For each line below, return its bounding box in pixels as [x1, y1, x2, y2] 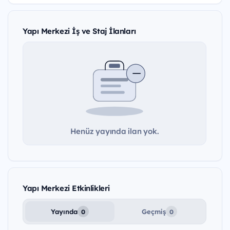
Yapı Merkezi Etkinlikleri [23, 183, 110, 194]
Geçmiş [141, 207, 166, 216]
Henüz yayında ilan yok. [70, 126, 159, 137]
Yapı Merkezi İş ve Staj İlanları [23, 26, 136, 36]
